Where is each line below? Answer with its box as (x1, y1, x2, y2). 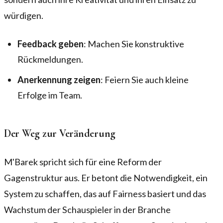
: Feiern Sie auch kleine (101, 74, 189, 85)
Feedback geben (17, 38, 84, 50)
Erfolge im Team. (17, 89, 83, 101)
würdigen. (4, 10, 43, 21)
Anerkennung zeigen (17, 74, 101, 85)
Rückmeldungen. (17, 54, 84, 65)
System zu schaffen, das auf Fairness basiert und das (4, 188, 206, 199)
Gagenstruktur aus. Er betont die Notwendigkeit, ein (4, 172, 208, 183)
